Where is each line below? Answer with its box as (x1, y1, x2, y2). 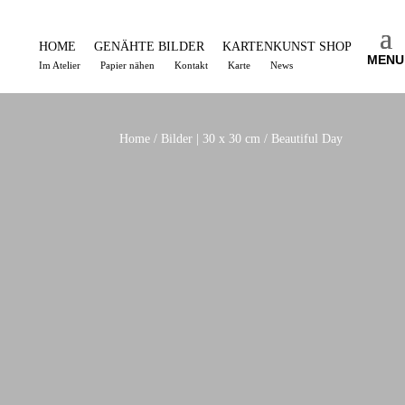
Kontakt (174, 60, 209, 71)
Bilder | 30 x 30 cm (161, 132, 260, 146)
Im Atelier (39, 60, 81, 71)
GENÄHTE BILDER (94, 39, 205, 53)
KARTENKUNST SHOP (222, 39, 353, 53)
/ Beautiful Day (260, 132, 343, 146)
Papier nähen (100, 60, 155, 71)
